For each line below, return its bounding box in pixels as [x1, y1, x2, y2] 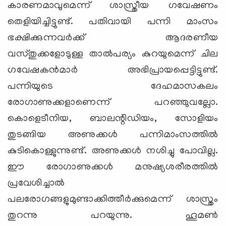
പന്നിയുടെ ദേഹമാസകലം [8, 81, 218, 92]
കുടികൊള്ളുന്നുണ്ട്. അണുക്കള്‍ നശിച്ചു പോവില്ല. [8, 145, 218, 157]
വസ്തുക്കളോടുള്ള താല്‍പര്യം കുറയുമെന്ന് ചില [8, 48, 218, 60]
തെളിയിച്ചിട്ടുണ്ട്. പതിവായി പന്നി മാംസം [8, 16, 218, 28]
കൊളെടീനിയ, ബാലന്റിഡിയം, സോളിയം [8, 113, 218, 125]
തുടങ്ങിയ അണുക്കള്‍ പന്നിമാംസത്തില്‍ [8, 129, 218, 141]
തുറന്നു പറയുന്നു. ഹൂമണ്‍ [8, 210, 218, 221]
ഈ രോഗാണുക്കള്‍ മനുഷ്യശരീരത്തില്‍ [8, 161, 218, 173]
